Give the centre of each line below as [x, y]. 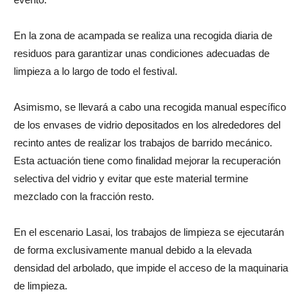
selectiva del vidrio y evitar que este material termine [131, 178]
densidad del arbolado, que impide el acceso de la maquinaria [151, 267]
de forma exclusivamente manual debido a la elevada [133, 250]
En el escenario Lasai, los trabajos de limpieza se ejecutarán [149, 232]
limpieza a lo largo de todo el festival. [96, 71]
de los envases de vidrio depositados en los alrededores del [147, 124]
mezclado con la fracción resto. [84, 196]
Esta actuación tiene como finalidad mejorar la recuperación [147, 160]
